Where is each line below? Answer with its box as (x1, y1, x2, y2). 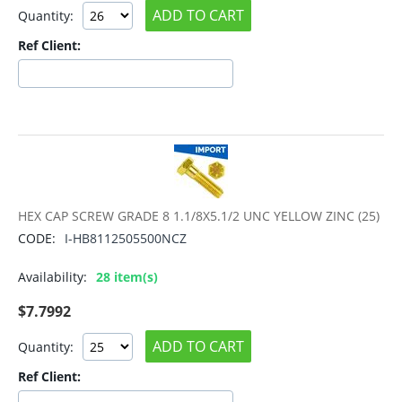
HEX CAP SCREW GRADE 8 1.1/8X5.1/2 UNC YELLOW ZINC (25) (18, 207, 380, 225)
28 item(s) (96, 268, 158, 286)
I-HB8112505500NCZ (65, 230, 187, 248)
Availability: (18, 268, 87, 286)
